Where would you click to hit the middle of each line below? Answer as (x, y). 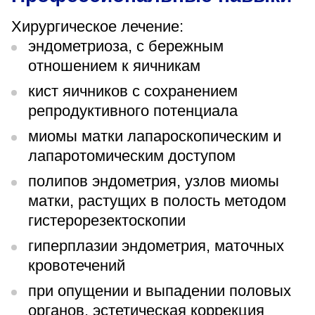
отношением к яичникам (116, 66)
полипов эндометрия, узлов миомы (154, 181)
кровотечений (77, 265)
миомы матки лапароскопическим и (155, 136)
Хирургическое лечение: (97, 26)
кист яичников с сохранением (133, 91)
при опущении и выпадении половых (160, 291)
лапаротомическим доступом (134, 156)
